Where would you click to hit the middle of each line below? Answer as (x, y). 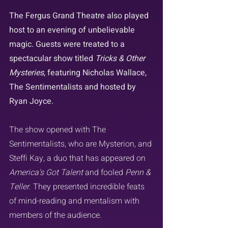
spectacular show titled (52, 58)
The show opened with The (59, 130)
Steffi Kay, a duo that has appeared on (78, 158)
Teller (19, 187)
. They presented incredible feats (88, 187)
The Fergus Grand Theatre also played (80, 16)
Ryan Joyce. (31, 101)
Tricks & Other (121, 58)
